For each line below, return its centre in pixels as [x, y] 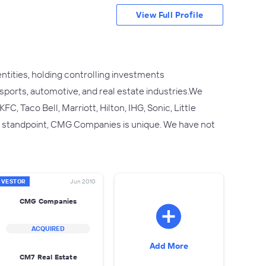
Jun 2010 [83, 181]
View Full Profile [170, 15]
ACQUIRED [48, 229]
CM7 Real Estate [48, 256]
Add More [169, 246]
